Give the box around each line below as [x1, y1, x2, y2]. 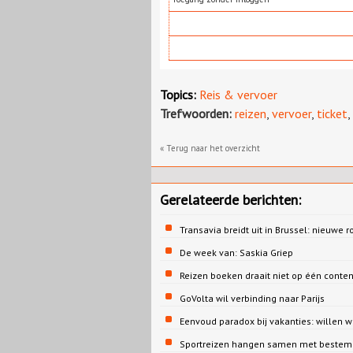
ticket [317, 105, 347, 121]
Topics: [160, 86, 196, 102]
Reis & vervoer [199, 86, 277, 102]
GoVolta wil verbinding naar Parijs [180, 292, 325, 304]
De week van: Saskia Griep [180, 246, 293, 258]
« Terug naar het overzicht [160, 142, 260, 154]
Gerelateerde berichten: [160, 190, 301, 209]
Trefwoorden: [160, 105, 232, 121]
